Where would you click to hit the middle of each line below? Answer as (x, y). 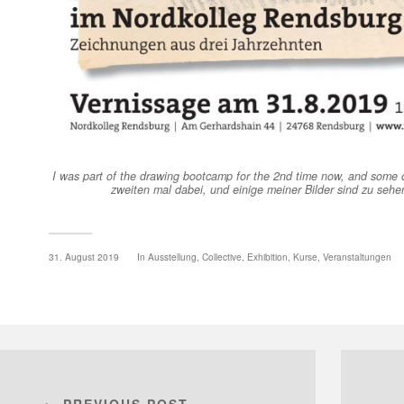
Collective (222, 256)
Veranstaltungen (357, 256)
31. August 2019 (84, 256)
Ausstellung (172, 256)
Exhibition (267, 256)
